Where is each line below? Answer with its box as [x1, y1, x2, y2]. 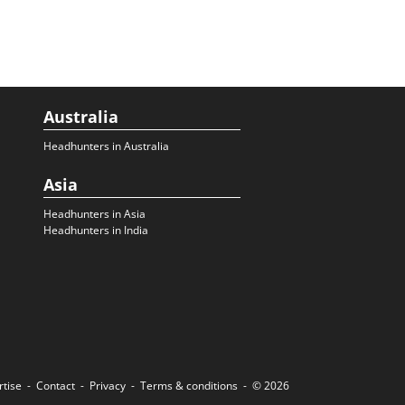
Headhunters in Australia [43, 138, 169, 154]
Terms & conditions [140, 378, 238, 393]
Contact [36, 378, 75, 393]
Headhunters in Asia [43, 206, 146, 221]
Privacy [89, 378, 126, 393]
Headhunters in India [43, 222, 148, 238]
